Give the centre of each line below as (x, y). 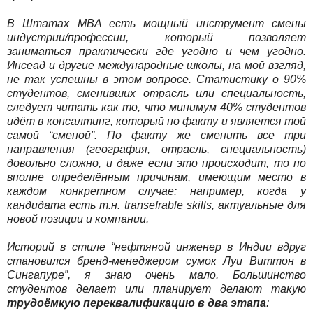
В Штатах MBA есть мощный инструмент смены (156, 23)
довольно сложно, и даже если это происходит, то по (156, 163)
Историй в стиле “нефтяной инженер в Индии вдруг (156, 247)
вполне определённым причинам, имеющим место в (156, 177)
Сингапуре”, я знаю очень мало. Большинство (156, 275)
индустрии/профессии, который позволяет (156, 37)
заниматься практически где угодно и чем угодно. (156, 51)
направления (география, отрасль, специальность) (156, 149)
